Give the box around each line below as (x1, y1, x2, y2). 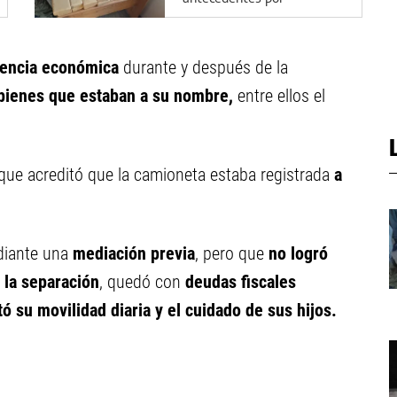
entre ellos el (233, 85, 325, 106)
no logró (269, 243, 328, 264)
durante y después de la (123, 57, 288, 78)
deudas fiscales (181, 271, 296, 292)
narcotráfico (183, 4, 251, 23)
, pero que (195, 243, 269, 264)
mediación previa (68, 243, 195, 264)
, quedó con (99, 271, 181, 292)
